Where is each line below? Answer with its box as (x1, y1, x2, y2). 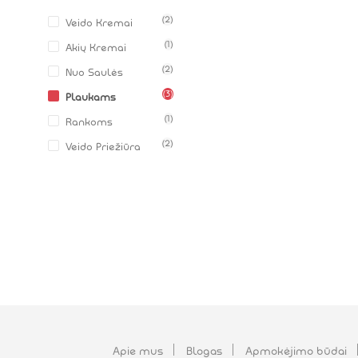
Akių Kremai (66, 42, 126, 54)
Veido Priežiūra (66, 141, 141, 153)
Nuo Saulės (66, 66, 123, 79)
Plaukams (66, 91, 117, 104)
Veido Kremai (66, 17, 133, 30)
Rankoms (66, 116, 113, 129)
